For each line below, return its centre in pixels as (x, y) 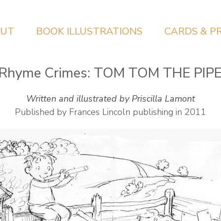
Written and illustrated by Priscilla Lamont (110, 99)
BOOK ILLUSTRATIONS (89, 31)
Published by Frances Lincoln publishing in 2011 (110, 112)
